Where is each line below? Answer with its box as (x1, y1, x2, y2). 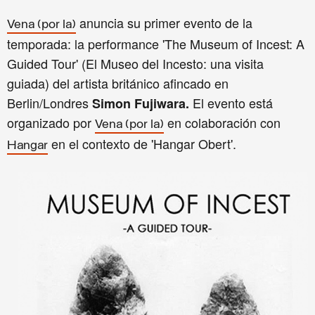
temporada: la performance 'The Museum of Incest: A (7, 34, 304, 53)
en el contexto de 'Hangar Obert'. (48, 134, 236, 153)
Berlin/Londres (7, 94, 92, 112)
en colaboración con (164, 113, 281, 132)
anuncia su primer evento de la (76, 13, 252, 32)
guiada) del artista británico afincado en (7, 74, 229, 93)
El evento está (193, 94, 273, 112)
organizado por (7, 113, 95, 132)
